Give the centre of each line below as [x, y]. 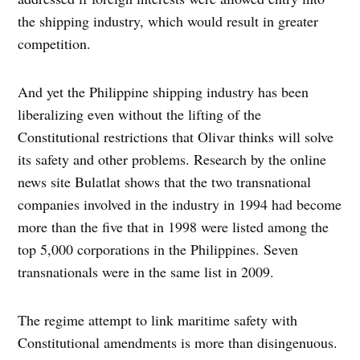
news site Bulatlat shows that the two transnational [165, 182]
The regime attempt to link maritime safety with [158, 320]
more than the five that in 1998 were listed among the [174, 227]
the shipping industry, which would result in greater [168, 21]
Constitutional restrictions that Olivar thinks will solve [176, 137]
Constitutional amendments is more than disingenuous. [178, 343]
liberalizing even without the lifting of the [140, 115]
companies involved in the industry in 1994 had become [180, 205]
